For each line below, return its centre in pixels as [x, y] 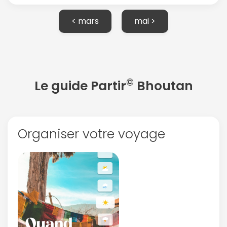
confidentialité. [46, 51]
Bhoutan [163, 86]
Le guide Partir [80, 86]
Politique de [180, 45]
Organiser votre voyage [91, 134]
